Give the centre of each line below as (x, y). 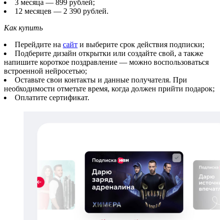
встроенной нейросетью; (45, 71)
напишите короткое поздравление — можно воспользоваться (106, 62)
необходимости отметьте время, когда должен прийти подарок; (109, 88)
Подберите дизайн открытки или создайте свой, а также (109, 53)
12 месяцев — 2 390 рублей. (62, 11)
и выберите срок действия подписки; (141, 44)
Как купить (23, 27)
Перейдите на (39, 44)
